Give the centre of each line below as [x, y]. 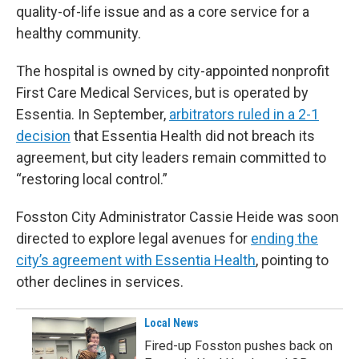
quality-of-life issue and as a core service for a [163, 11]
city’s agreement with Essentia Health [136, 260]
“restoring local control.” [92, 179]
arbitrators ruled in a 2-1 [244, 114]
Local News [171, 323]
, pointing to [292, 260]
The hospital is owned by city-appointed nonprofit [173, 71]
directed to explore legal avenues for [133, 238]
